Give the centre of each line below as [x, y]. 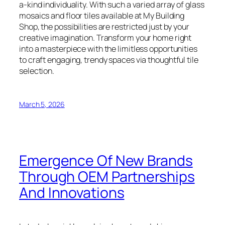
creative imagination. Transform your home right [105, 38]
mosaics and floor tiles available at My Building [102, 16]
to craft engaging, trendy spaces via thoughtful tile [109, 60]
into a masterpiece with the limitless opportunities [108, 49]
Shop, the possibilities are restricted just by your [104, 27]
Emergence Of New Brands [106, 160]
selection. [37, 71]
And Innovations [72, 192]
